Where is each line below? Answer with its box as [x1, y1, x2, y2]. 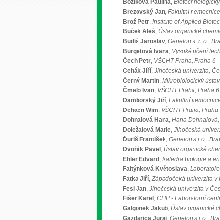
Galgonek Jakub [123, 205, 168, 212]
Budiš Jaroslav [123, 38, 165, 45]
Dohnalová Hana [123, 116, 169, 123]
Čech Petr [123, 57, 151, 64]
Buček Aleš [123, 28, 155, 35]
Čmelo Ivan [123, 87, 154, 94]
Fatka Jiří [123, 175, 149, 182]
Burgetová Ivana [123, 48, 169, 55]
